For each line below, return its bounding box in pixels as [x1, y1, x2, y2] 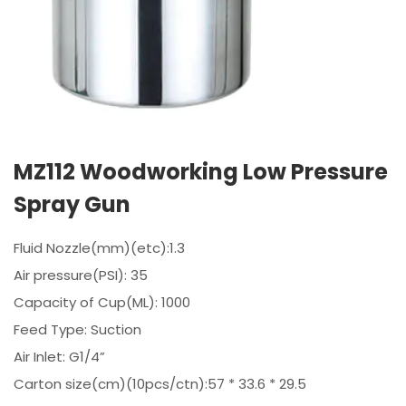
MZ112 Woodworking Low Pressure [14, 156, 388, 187]
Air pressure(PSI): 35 [14, 265, 148, 285]
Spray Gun [14, 188, 130, 219]
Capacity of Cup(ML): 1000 [14, 292, 190, 312]
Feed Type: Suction [14, 319, 141, 339]
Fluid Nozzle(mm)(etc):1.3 [14, 237, 185, 257]
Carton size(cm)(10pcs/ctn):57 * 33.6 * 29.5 [14, 373, 306, 393]
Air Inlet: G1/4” [14, 346, 105, 366]
